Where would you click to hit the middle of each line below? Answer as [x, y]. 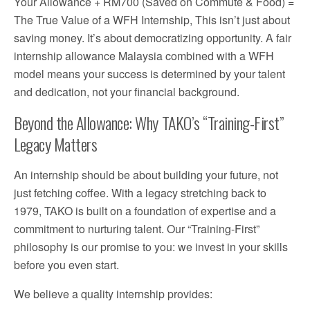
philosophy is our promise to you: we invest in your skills [151, 246]
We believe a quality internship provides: [113, 293]
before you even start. [66, 264]
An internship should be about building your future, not [146, 174]
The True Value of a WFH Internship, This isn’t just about [152, 19]
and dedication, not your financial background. [127, 91]
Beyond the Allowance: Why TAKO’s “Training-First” [149, 122]
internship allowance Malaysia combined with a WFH [144, 55]
